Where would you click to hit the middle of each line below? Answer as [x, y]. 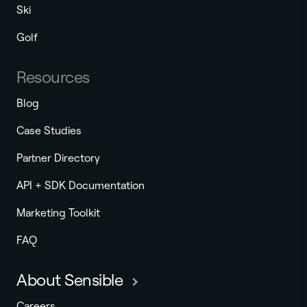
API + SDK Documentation [81, 186]
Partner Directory [58, 158]
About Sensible [70, 280]
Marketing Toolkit [58, 213]
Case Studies [49, 131]
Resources [53, 77]
